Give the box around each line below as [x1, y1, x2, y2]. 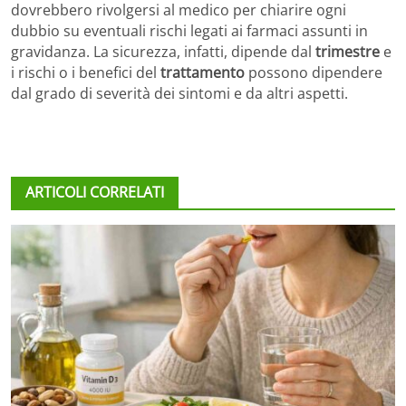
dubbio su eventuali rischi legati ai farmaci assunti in [11, 21, 368, 42]
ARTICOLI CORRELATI [25, 182, 164, 203]
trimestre [315, 42, 383, 63]
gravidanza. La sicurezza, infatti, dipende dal [11, 42, 315, 63]
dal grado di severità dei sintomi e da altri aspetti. [11, 83, 348, 104]
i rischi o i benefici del [11, 63, 160, 83]
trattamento [160, 63, 245, 83]
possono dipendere [245, 63, 382, 83]
